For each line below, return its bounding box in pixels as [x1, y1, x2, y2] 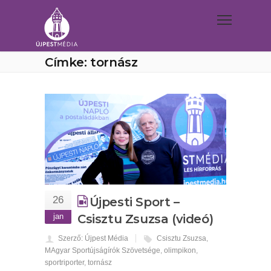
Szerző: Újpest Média [58, 234, 128, 243]
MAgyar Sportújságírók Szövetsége [45, 246, 160, 255]
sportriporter [45, 258, 84, 267]
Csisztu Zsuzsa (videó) [77, 212, 214, 226]
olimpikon [164, 246, 196, 255]
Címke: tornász [45, 55, 138, 70]
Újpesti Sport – [89, 195, 180, 209]
